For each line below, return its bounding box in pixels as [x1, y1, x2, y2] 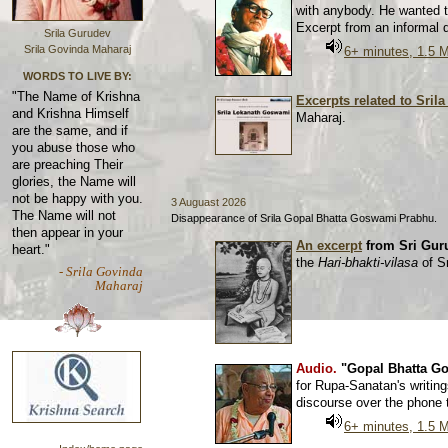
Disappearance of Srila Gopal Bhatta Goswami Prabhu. [171, 212, 437, 224]
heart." [12, 243, 50, 257]
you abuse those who [12, 141, 135, 155]
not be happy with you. [12, 192, 143, 206]
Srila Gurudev [44, 27, 111, 39]
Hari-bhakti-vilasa [318, 255, 418, 270]
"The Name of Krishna [12, 90, 140, 104]
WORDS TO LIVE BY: [23, 70, 132, 82]
